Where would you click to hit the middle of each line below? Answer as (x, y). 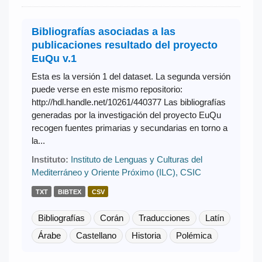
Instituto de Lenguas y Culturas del (136, 159)
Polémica (194, 235)
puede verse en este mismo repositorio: (107, 89)
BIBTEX (70, 192)
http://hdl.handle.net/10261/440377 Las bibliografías (128, 102)
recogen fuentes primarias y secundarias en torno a (129, 127)
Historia (146, 235)
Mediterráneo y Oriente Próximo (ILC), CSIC (116, 172)
